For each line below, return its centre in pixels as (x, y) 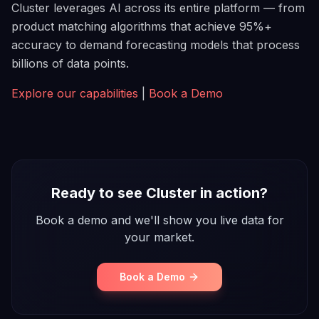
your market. (159, 237)
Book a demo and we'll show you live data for (159, 220)
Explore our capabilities (75, 93)
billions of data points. (70, 63)
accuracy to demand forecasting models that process (156, 45)
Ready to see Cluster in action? (159, 193)
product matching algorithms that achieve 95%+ (142, 26)
